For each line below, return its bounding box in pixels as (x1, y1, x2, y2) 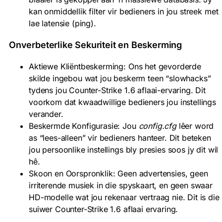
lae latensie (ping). (29, 18, 96, 28)
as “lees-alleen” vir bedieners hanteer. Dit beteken (29, 132, 211, 143)
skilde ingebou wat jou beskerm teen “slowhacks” (29, 73, 211, 83)
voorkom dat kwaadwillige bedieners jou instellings (29, 97, 216, 107)
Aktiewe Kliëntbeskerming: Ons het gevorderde (29, 61, 201, 71)
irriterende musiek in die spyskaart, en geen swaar (29, 180, 213, 190)
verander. (29, 109, 63, 119)
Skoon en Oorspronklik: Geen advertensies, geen (29, 168, 208, 178)
